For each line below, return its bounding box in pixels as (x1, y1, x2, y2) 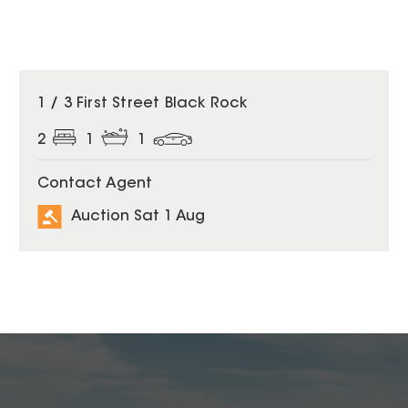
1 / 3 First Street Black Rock (36, 96, 248, 111)
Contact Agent (36, 176, 152, 191)
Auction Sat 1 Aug (70, 209, 205, 225)
